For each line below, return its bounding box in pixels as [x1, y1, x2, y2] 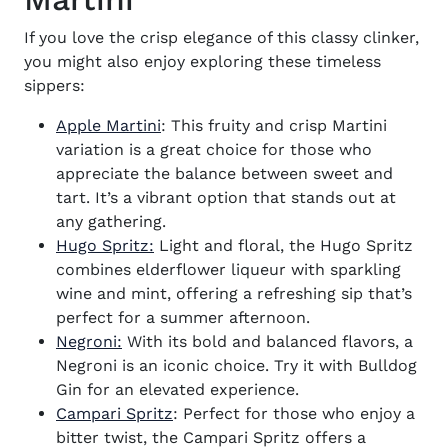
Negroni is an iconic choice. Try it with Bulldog [56, 356, 417, 375]
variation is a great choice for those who [56, 140, 372, 159]
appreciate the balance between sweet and [56, 164, 393, 183]
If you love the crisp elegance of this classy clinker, [24, 28, 419, 47]
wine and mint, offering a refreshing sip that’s [56, 284, 412, 303]
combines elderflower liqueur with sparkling [56, 260, 401, 279]
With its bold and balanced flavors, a [122, 332, 413, 351]
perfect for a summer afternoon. [56, 308, 310, 327]
